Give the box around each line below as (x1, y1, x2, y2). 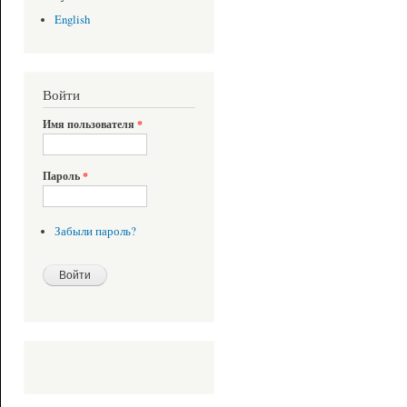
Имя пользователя (43, 116, 137, 133)
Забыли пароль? (54, 223, 136, 239)
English (54, 12, 90, 28)
